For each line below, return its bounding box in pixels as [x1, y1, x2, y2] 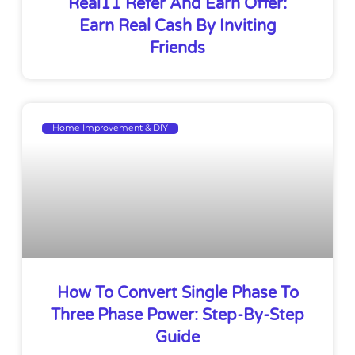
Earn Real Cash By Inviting [78, 16, 277, 36]
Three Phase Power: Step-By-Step [51, 305, 304, 325]
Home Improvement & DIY [52, 122, 169, 134]
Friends [150, 38, 205, 58]
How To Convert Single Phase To [56, 283, 299, 303]
